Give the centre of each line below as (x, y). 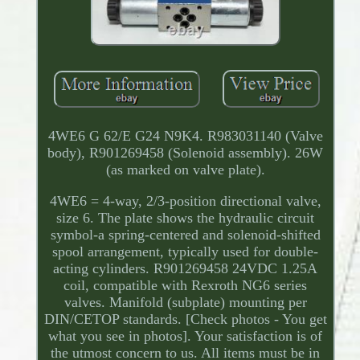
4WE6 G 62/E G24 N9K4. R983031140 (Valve (185, 135)
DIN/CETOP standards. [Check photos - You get (185, 319)
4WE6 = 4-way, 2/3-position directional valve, (185, 200)
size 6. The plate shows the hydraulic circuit (186, 217)
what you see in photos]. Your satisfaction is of (186, 335)
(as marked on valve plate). (185, 169)
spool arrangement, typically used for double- (186, 251)
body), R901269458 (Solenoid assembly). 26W (186, 152)
